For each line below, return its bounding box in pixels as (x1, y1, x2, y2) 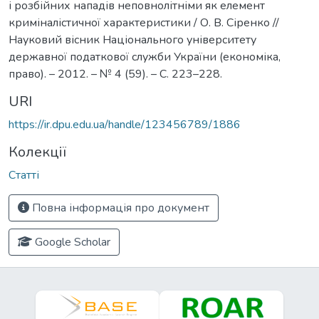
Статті (9, 167, 39, 183)
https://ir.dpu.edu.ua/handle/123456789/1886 (9, 116, 241, 132)
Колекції (9, 142, 66, 162)
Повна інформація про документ (29, 199, 209, 216)
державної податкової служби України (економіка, (9, 48, 281, 65)
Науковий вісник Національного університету (9, 31, 256, 48)
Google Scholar (32, 234, 110, 250)
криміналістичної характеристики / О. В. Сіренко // (9, 14, 279, 31)
